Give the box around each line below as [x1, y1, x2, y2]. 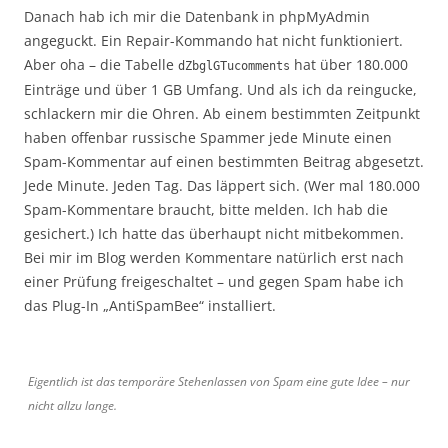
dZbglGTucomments [178, 58, 290, 73]
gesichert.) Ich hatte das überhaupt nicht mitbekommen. [24, 223, 404, 243]
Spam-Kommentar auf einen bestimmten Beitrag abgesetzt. [24, 151, 424, 171]
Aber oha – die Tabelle [24, 54, 178, 74]
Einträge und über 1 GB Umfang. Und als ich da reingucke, [24, 79, 417, 99]
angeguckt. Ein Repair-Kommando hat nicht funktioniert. [24, 30, 403, 50]
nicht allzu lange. [28, 396, 117, 414]
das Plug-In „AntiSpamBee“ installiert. [24, 295, 276, 315]
